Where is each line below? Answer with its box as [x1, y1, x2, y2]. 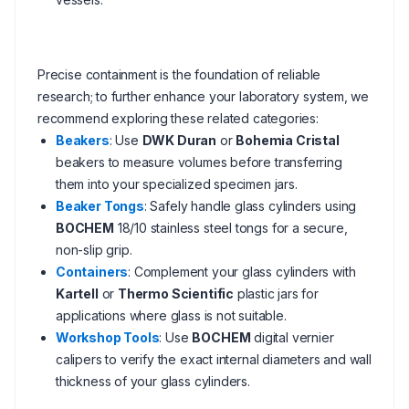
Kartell [56, 286, 99, 301]
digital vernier [250, 330, 334, 345]
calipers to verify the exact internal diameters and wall [56, 351, 372, 367]
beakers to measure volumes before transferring [56, 154, 342, 170]
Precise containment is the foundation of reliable [37, 67, 321, 82]
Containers [56, 264, 129, 279]
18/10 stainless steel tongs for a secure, [113, 220, 348, 236]
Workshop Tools [56, 330, 160, 345]
